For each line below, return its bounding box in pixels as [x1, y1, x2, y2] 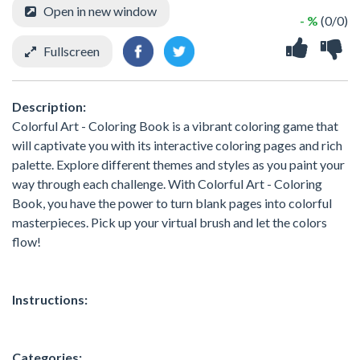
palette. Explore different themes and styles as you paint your [12, 156, 345, 172]
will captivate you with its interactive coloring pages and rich [12, 137, 342, 153]
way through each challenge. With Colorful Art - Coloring [12, 175, 322, 191]
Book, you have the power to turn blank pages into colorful [12, 194, 332, 211]
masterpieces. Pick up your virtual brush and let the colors [12, 214, 327, 230]
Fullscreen [43, 43, 100, 59]
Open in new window [43, 2, 157, 18]
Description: [12, 98, 86, 114]
